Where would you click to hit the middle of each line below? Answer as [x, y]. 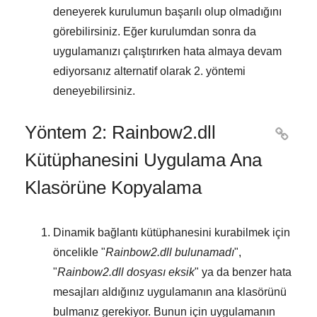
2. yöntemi [220, 71]
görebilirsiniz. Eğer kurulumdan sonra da [155, 32]
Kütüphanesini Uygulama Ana [143, 160]
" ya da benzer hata [243, 272]
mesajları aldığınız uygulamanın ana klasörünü [170, 292]
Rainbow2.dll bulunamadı [170, 253]
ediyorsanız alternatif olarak [123, 71]
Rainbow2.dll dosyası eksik [126, 272]
